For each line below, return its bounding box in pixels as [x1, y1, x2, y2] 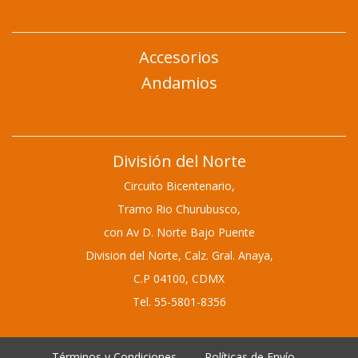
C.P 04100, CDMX [133, 271, 225, 287]
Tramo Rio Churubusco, [117, 201, 241, 217]
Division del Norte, [85, 248, 185, 264]
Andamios [141, 72, 217, 94]
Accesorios [139, 46, 219, 69]
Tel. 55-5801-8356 [132, 294, 226, 310]
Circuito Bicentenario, [123, 178, 235, 194]
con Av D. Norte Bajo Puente [103, 225, 255, 241]
